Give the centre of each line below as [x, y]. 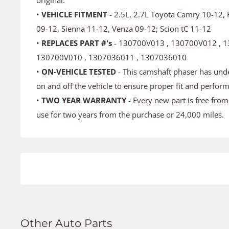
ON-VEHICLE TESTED [79, 71]
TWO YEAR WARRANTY [84, 100]
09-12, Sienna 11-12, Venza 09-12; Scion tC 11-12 [124, 28]
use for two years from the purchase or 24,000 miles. [130, 114]
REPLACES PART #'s [77, 43]
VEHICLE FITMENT [75, 14]
